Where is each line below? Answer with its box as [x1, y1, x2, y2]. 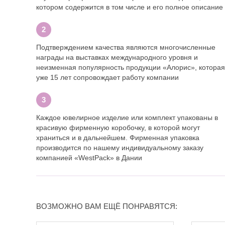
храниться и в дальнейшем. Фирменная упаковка [36, 134, 199, 142]
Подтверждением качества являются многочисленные [36, 43, 215, 52]
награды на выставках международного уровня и [36, 53, 198, 62]
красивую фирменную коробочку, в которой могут [36, 124, 200, 132]
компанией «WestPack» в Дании [36, 154, 142, 162]
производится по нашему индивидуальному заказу [36, 144, 203, 152]
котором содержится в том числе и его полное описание [36, 3, 223, 12]
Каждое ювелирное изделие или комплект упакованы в [36, 114, 218, 122]
